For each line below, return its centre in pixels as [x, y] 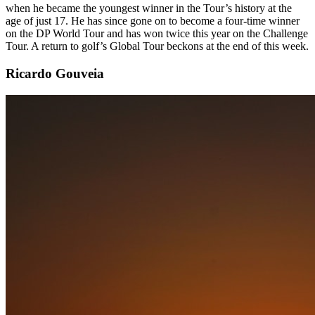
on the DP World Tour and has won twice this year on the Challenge [157, 34]
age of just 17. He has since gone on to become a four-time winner [153, 21]
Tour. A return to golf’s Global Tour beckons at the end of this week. [157, 46]
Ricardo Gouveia [55, 74]
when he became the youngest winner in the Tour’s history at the [149, 8]
